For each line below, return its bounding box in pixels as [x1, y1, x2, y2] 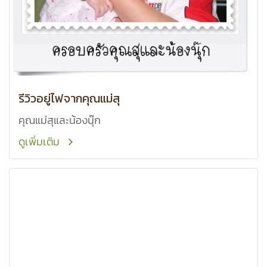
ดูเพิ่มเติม [18, 133, 64, 150]
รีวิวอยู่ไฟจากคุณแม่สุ [18, 89, 120, 107]
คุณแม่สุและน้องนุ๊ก [18, 112, 101, 128]
